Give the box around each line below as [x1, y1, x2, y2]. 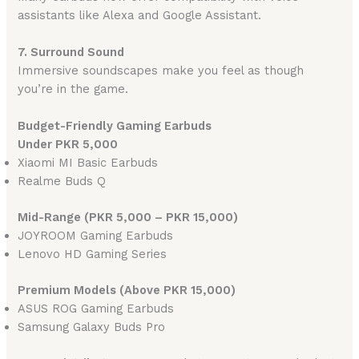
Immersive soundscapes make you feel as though [18, 63, 305, 78]
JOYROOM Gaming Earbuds [18, 228, 174, 244]
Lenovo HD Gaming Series [18, 247, 167, 262]
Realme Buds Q [18, 174, 107, 189]
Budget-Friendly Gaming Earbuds [18, 119, 212, 134]
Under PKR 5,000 [18, 137, 119, 152]
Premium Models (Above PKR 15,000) [18, 282, 236, 297]
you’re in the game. [18, 81, 129, 96]
